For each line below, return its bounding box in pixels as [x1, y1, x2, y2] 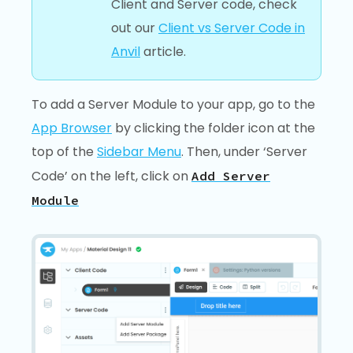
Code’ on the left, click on [32, 166, 191, 185]
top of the [32, 142, 97, 161]
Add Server [191, 167, 270, 184]
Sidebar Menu [97, 142, 181, 161]
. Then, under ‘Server [181, 142, 307, 161]
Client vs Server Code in [158, 18, 305, 37]
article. [140, 42, 186, 61]
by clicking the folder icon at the [112, 118, 315, 137]
